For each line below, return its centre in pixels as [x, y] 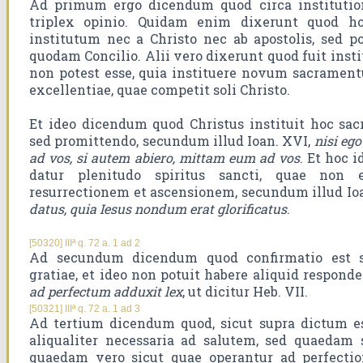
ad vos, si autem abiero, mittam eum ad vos [165, 158]
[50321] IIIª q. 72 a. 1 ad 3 [85, 309]
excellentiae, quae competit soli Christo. [160, 90]
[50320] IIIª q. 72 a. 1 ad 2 [85, 243]
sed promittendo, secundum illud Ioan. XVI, [172, 141]
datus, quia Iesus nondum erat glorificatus [158, 209]
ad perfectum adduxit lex [106, 292]
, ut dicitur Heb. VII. [245, 292]
